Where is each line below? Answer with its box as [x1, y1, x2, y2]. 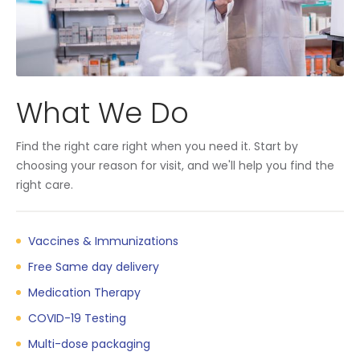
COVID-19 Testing [27, 309, 126, 326]
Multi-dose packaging [27, 335, 150, 352]
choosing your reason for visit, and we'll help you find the [16, 157, 334, 174]
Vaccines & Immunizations [27, 232, 178, 249]
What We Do [16, 93, 189, 133]
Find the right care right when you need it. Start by [16, 137, 298, 154]
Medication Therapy [27, 284, 141, 301]
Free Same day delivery [27, 258, 159, 275]
